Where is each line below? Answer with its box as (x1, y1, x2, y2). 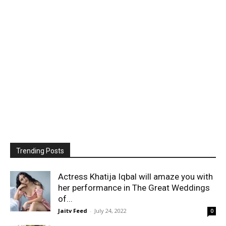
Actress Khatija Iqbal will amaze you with (58, 171, 213, 182)
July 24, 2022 (94, 206, 127, 214)
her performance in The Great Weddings (58, 182, 210, 193)
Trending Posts (16, 146, 64, 155)
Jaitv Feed (58, 206, 87, 214)
